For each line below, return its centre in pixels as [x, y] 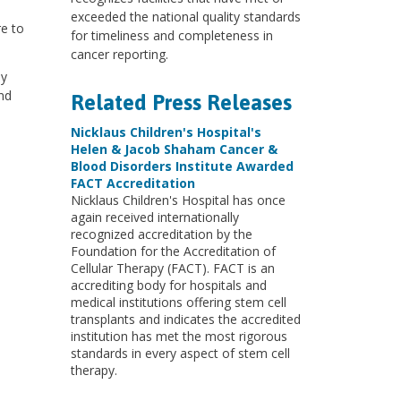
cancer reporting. [119, 54]
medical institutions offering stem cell [178, 302]
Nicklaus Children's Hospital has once [178, 200]
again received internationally [154, 217]
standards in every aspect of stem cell [180, 353]
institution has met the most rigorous [179, 336]
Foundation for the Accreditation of [173, 251]
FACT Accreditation [132, 183]
